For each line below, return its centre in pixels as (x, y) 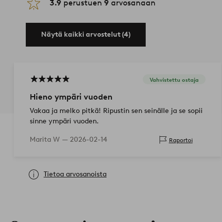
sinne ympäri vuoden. (64, 121)
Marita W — (50, 140)
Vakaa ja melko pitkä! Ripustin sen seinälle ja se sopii (116, 111)
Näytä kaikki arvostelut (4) (86, 35)
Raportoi (181, 140)
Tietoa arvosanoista (75, 174)
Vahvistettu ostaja (174, 80)
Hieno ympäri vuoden (71, 97)
